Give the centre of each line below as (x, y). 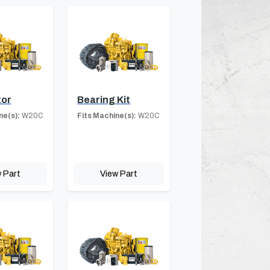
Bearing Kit (104, 99)
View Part (119, 173)
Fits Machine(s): (107, 115)
